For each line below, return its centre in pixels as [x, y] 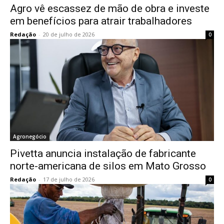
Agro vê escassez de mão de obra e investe [110, 8]
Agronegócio [30, 136]
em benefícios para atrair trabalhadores [101, 21]
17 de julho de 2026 [69, 179]
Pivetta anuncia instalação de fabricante [103, 153]
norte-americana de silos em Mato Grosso [108, 166]
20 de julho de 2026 [69, 34]
